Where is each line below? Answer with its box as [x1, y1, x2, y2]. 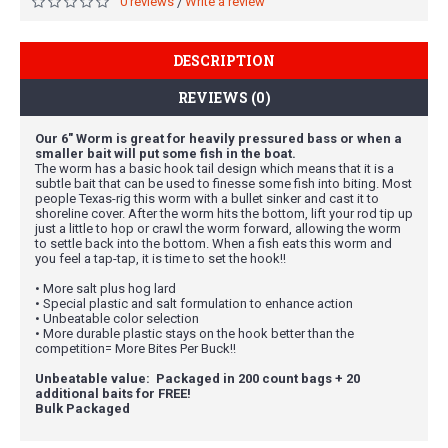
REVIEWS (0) [177, 87, 271, 107]
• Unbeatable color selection [35, 310, 199, 326]
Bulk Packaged [35, 400, 130, 416]
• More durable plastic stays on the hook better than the [35, 325, 354, 341]
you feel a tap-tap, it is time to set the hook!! [35, 250, 286, 266]
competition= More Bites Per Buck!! [35, 340, 236, 356]
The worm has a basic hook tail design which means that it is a [35, 160, 394, 176]
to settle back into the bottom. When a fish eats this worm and [35, 235, 392, 251]
